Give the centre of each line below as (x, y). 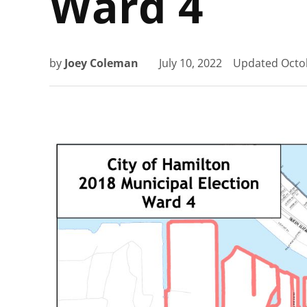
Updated (257, 63)
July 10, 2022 (191, 63)
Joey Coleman (101, 63)
